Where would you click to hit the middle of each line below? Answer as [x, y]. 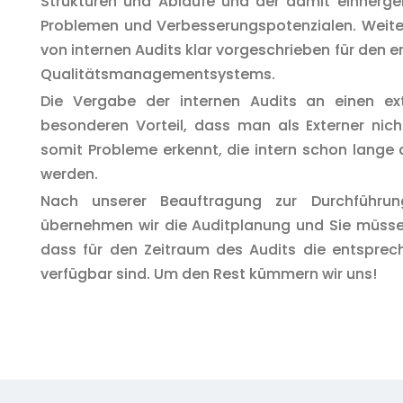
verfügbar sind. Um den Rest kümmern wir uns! [209, 274]
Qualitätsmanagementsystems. [158, 74]
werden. [69, 175]
